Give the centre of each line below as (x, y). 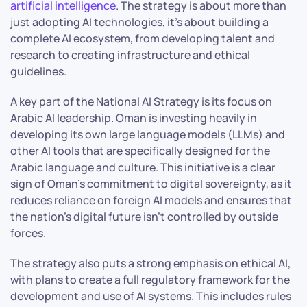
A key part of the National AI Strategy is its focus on (141, 101)
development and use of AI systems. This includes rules (151, 296)
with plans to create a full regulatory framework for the (150, 279)
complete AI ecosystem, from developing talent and (143, 38)
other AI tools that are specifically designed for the (140, 150)
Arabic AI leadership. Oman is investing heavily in (134, 118)
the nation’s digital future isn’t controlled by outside (144, 216)
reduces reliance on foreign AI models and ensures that (151, 200)
